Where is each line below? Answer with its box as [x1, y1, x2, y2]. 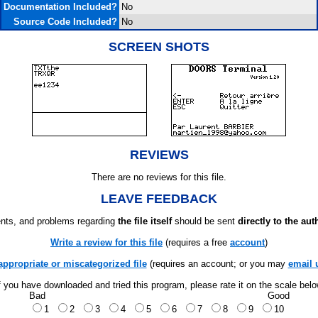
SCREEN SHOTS [109, 40, 209, 54]
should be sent [172, 216, 238, 226]
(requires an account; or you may [146, 258, 288, 269]
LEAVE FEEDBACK [101, 192, 217, 206]
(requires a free [163, 237, 230, 248]
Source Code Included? [13, 16, 117, 27]
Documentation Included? [4, 1, 117, 12]
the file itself [118, 216, 172, 226]
